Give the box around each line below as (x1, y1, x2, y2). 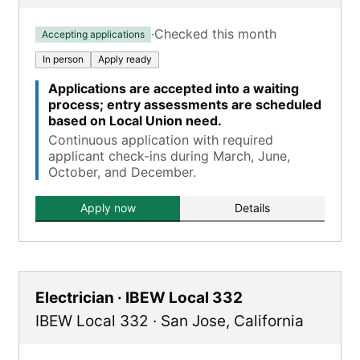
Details (235, 201, 270, 215)
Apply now (80, 201, 136, 215)
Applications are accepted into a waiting (48, 80, 299, 96)
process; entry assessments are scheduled (48, 96, 321, 112)
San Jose (161, 312, 226, 330)
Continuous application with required (48, 132, 273, 148)
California (234, 312, 304, 330)
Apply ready (98, 53, 152, 65)
